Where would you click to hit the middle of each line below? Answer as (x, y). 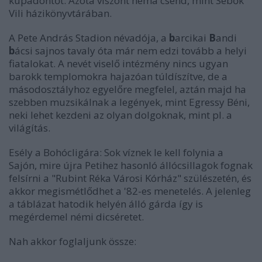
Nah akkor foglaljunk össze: (73, 241)
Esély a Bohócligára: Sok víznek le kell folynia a (116, 152)
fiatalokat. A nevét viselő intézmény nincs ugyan (118, 63)
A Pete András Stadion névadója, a (89, 38)
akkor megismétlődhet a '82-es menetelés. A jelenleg (130, 191)
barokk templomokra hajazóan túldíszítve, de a (118, 76)
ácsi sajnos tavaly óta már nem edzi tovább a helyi (131, 51)
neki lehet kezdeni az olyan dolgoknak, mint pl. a (120, 115)
